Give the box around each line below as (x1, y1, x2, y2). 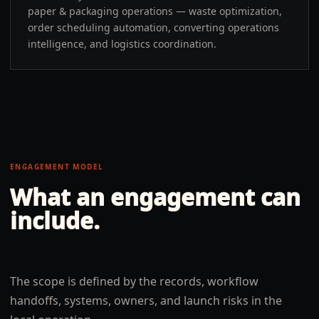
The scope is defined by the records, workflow (10, 273, 258, 289)
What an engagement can (10, 182, 300, 212)
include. (10, 205, 100, 236)
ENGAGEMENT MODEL (10, 162, 104, 172)
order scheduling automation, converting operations (28, 21, 279, 34)
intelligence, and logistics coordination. (28, 37, 216, 51)
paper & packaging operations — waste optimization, (28, 4, 282, 18)
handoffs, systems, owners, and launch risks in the (10, 293, 282, 308)
